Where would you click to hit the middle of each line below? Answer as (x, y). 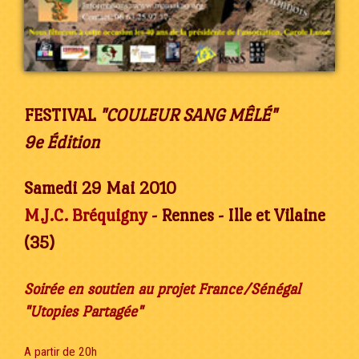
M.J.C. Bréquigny (86, 215)
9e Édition (62, 142)
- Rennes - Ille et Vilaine (236, 215)
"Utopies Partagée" (83, 311)
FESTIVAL (62, 115)
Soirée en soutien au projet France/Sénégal (162, 288)
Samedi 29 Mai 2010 (100, 188)
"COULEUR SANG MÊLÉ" (188, 115)
